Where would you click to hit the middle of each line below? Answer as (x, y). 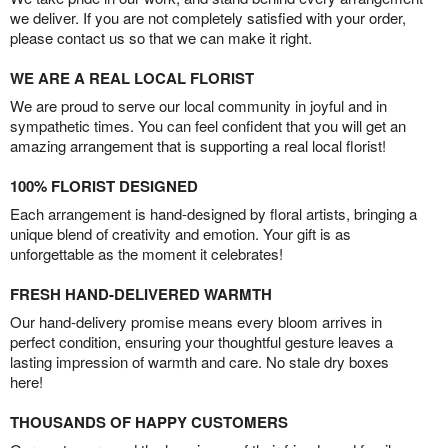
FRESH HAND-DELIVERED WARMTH (141, 294)
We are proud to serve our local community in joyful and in (198, 106)
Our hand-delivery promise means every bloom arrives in (196, 322)
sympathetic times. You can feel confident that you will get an (208, 126)
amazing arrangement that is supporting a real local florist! (198, 146)
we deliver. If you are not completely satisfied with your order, (208, 18)
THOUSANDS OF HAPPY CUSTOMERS (149, 422)
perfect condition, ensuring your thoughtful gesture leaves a (201, 342)
